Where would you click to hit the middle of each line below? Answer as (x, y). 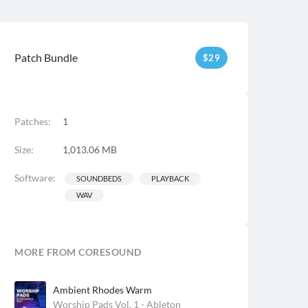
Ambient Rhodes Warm (102, 290)
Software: (35, 178)
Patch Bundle (46, 57)
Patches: (33, 121)
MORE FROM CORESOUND (78, 252)
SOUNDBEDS (99, 178)
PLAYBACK (170, 178)
